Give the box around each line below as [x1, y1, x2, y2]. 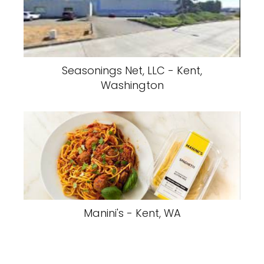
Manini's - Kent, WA [83, 206, 181, 220]
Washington [100, 78, 164, 93]
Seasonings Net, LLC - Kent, [62, 63, 202, 78]
